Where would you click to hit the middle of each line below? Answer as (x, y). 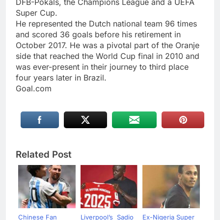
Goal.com (34, 88)
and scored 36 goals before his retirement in (98, 34)
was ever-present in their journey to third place (102, 67)
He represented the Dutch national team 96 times (106, 23)
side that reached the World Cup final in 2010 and (108, 56)
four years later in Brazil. (61, 77)
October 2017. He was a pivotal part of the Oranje (108, 45)
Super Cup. (37, 13)
